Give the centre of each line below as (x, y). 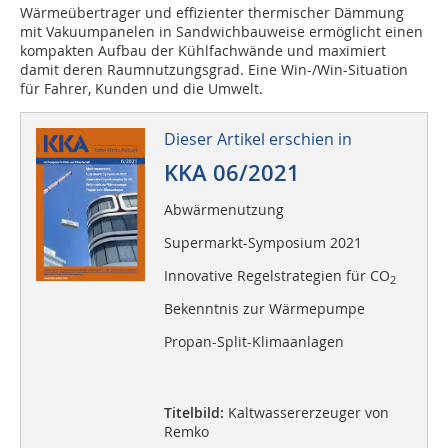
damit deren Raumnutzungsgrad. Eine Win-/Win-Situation (214, 69)
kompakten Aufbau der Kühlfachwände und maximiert (203, 50)
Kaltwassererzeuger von (306, 412)
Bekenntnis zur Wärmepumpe (264, 308)
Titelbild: (193, 412)
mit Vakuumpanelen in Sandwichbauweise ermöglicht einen (221, 31)
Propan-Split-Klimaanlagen (253, 341)
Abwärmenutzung (223, 209)
